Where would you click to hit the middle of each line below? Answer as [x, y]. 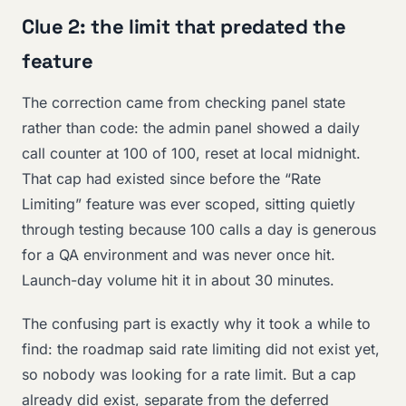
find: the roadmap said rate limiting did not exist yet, [201, 348]
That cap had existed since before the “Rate [171, 179]
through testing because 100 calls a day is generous [199, 230]
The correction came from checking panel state [184, 103]
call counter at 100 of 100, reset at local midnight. [191, 154]
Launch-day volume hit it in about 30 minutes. [178, 280]
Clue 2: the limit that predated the [184, 27]
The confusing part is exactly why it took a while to [196, 323]
